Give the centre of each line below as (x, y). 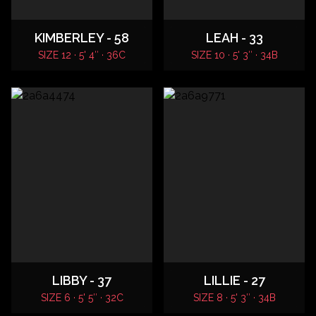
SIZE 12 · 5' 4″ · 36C (82, 55)
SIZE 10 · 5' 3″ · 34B (234, 55)
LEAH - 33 (234, 38)
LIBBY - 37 (82, 280)
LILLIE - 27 (234, 280)
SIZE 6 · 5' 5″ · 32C (82, 298)
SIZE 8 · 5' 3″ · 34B (234, 298)
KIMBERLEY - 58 (82, 38)
